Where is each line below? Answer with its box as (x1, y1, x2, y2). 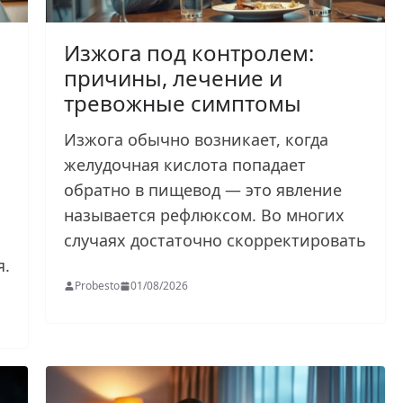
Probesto (75, 277, 121, 293)
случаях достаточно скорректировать (64, 228, 367, 251)
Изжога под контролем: (64, 37, 315, 67)
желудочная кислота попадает (64, 153, 307, 175)
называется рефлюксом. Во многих (64, 203, 345, 226)
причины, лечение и (64, 62, 283, 93)
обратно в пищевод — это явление (64, 178, 343, 201)
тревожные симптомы (64, 87, 302, 118)
